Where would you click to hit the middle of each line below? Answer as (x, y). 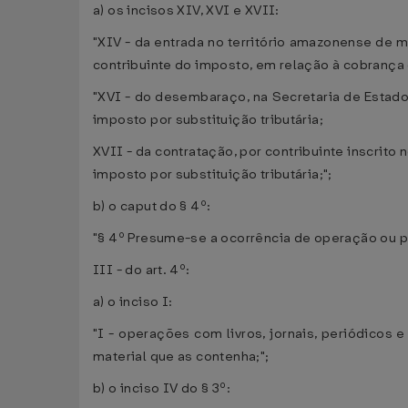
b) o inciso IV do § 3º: (162, 388)
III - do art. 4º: (142, 270)
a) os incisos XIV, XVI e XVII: (186, 10)
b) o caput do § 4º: (152, 206)
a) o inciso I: (133, 302)
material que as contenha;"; (181, 357)
